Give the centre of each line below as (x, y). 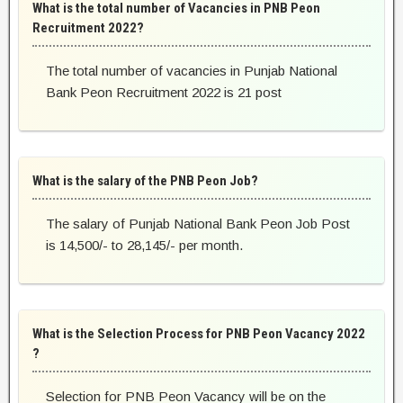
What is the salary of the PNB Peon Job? (145, 181)
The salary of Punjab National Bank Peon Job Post (198, 224)
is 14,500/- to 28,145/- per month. (144, 246)
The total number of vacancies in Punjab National (192, 71)
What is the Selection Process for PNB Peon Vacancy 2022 (199, 334)
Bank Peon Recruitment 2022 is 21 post (164, 93)
